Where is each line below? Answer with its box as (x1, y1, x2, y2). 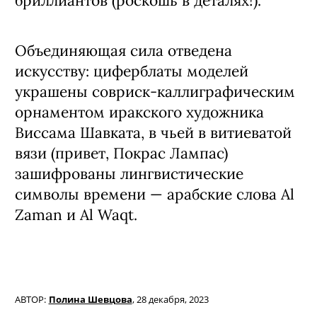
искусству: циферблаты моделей (15, 62, 248, 81)
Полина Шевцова (48, 294, 132, 306)
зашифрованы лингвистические (15, 164, 243, 183)
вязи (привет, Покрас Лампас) (15, 144, 228, 163)
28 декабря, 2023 (136, 294, 209, 306)
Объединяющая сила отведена (15, 41, 232, 60)
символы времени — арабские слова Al (15, 185, 294, 204)
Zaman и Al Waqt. (15, 205, 137, 224)
